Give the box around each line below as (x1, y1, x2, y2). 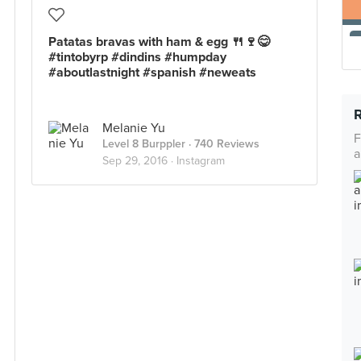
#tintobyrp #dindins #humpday (48, 49, 226, 65)
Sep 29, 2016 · (102, 154, 176, 168)
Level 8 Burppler (102, 137, 185, 151)
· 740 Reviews (185, 137, 259, 151)
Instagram (176, 154, 225, 168)
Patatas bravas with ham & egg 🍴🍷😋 (48, 34, 270, 50)
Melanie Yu (102, 120, 165, 136)
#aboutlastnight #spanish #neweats (48, 64, 256, 81)
